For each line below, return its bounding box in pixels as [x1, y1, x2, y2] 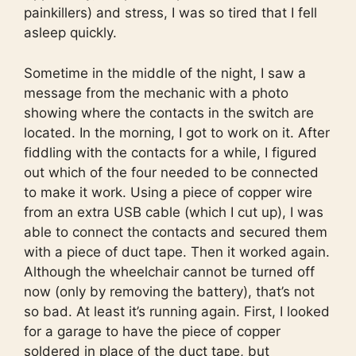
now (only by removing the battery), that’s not [24, 283, 315, 300]
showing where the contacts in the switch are [24, 104, 314, 121]
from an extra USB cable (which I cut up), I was [24, 203, 323, 220]
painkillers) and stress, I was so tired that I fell [24, 5, 317, 21]
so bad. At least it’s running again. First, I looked [24, 303, 330, 319]
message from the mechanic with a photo [24, 84, 288, 101]
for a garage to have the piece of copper [24, 323, 281, 339]
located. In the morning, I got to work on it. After [24, 124, 330, 141]
